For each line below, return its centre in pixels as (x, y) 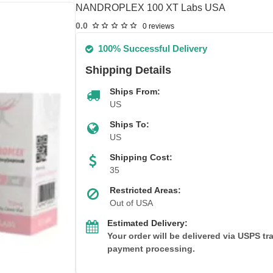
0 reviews (158, 26)
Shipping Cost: (141, 157)
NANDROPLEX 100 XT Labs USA (151, 8)
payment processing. (151, 249)
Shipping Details (128, 70)
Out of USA (131, 203)
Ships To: (129, 124)
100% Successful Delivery (153, 48)
